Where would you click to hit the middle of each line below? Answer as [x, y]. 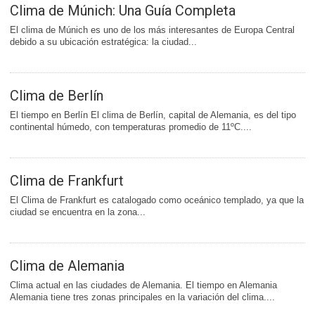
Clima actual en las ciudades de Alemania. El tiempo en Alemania [143, 285]
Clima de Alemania [67, 266]
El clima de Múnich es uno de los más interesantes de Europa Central [152, 30]
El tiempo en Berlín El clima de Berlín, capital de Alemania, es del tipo [153, 115]
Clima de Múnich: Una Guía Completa [123, 11]
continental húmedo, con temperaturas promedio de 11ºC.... [131, 127]
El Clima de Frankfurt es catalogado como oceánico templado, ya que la [157, 200]
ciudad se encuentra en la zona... [78, 212]
